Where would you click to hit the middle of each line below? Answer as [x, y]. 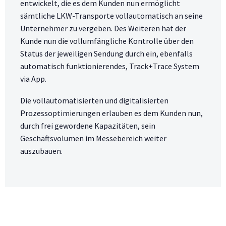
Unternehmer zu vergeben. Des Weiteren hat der [103, 29]
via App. [33, 79]
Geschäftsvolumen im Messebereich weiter [93, 138]
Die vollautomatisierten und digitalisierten [94, 100]
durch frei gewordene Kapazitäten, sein [88, 125]
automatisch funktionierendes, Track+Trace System [110, 66]
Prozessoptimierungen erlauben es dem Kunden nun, [111, 113]
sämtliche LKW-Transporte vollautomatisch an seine [111, 16]
